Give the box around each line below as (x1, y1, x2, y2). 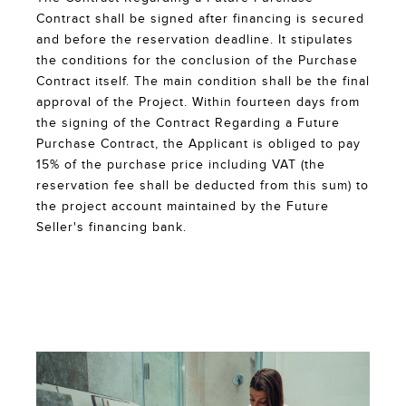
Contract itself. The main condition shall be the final (36, 73, 370, 89)
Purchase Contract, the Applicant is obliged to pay (36, 136, 361, 151)
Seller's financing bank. (36, 219, 187, 235)
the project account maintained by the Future (36, 198, 329, 214)
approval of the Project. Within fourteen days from (36, 94, 360, 110)
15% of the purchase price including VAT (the (36, 157, 325, 172)
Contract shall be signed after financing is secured (36, 11, 364, 26)
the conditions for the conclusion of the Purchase (36, 53, 358, 68)
